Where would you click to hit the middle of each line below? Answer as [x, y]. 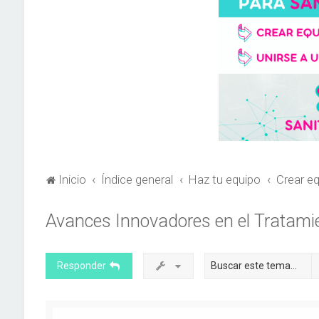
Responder [81, 265]
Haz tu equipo [225, 179]
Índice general [137, 179]
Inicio [72, 179]
